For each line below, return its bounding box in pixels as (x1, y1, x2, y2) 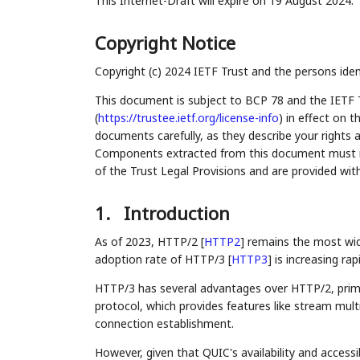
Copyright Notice (94, 31, 235, 55)
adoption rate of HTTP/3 (94, 252, 228, 268)
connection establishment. (94, 316, 234, 332)
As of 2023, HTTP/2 (94, 234, 201, 250)
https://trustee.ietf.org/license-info (97, 110, 279, 126)
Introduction (123, 201, 230, 226)
